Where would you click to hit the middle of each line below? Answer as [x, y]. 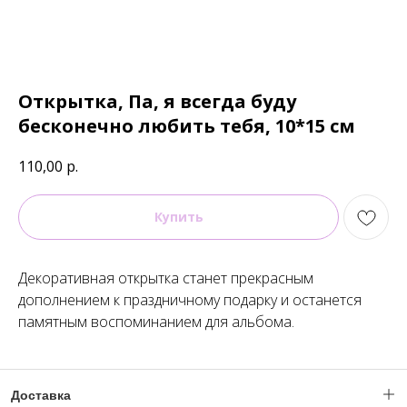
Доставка [41, 395]
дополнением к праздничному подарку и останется [190, 300]
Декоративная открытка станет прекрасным [166, 278]
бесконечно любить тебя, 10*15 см [187, 126]
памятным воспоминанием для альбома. [156, 322]
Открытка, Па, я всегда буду [157, 101]
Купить [179, 217]
